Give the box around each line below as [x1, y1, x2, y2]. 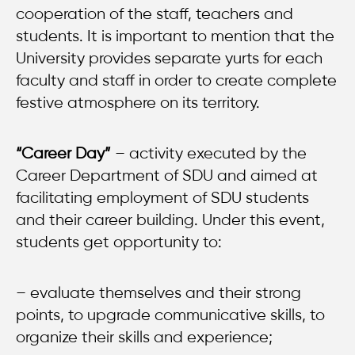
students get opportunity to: [16, 232, 226, 251]
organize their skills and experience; [16, 327, 273, 346]
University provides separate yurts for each [16, 48, 323, 67]
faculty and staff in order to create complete [16, 71, 337, 90]
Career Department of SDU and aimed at [16, 166, 318, 185]
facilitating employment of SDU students [16, 188, 309, 207]
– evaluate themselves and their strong [16, 283, 301, 302]
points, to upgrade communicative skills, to [16, 305, 325, 324]
